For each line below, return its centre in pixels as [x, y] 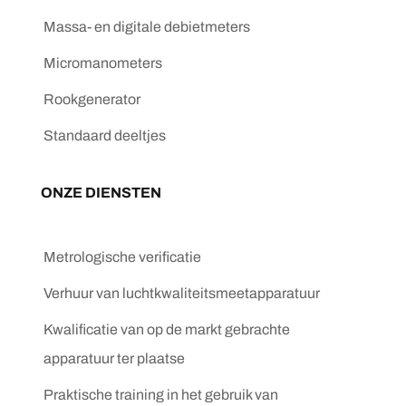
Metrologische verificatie [122, 257]
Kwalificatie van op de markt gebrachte [167, 330]
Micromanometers [103, 63]
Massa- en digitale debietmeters [147, 27]
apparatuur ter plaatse [114, 359]
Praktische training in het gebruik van [161, 395]
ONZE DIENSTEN [101, 193]
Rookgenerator [92, 100]
